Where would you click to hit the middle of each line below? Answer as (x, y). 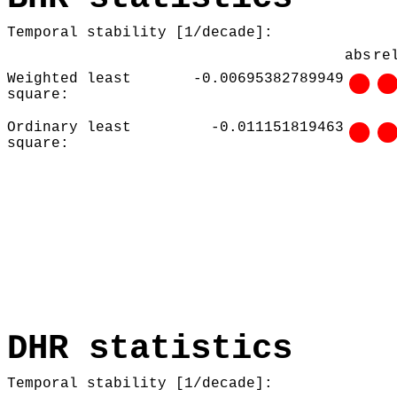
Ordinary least (69, 127)
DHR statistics (150, 348)
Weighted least (69, 78)
